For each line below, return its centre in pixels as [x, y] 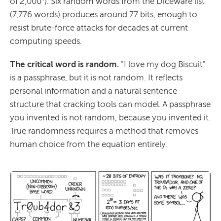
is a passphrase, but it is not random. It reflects [96, 77]
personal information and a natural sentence [93, 91]
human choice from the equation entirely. [89, 144]
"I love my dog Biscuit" [162, 64]
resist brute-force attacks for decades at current [99, 27]
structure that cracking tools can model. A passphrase [110, 104]
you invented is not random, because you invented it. [110, 117]
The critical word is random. [64, 64]
